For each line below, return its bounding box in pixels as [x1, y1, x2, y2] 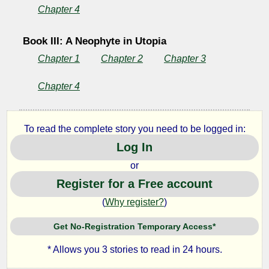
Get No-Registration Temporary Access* [53, 221, 216, 231]
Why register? [105, 197, 164, 208]
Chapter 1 [37, 53, 80, 64]
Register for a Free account [56, 177, 213, 191]
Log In [116, 141, 153, 154]
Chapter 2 [100, 53, 143, 64]
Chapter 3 [163, 53, 206, 64]
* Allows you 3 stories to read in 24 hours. [47, 244, 222, 255]
